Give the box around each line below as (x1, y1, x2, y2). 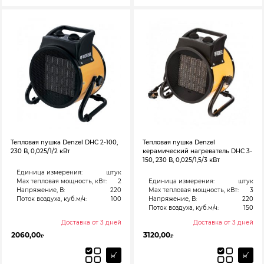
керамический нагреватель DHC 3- (143, 147, 252, 155)
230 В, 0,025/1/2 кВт (11, 147, 70, 155)
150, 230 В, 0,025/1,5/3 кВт (143, 156, 220, 164)
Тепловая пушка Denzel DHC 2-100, (11, 138, 118, 146)
